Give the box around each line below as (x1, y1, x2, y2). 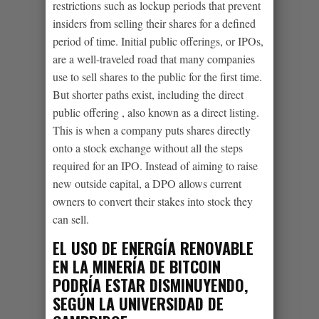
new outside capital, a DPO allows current (53, 175, 241, 191)
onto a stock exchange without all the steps (53, 140, 243, 155)
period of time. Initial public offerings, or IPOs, (53, 33, 263, 48)
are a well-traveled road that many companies (53, 51, 255, 66)
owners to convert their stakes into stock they (53, 193, 253, 209)
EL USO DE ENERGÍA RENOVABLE (53, 236, 253, 259)
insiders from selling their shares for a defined (53, 15, 256, 31)
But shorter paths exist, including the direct (53, 86, 244, 102)
